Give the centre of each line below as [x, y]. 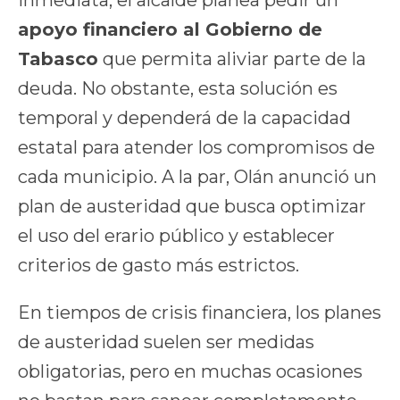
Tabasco [58, 59]
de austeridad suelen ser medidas [166, 342]
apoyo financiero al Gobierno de [170, 30]
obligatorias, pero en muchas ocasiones [190, 372]
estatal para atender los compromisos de [196, 148]
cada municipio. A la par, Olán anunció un [197, 177]
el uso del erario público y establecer [176, 236]
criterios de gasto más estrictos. [158, 266]
